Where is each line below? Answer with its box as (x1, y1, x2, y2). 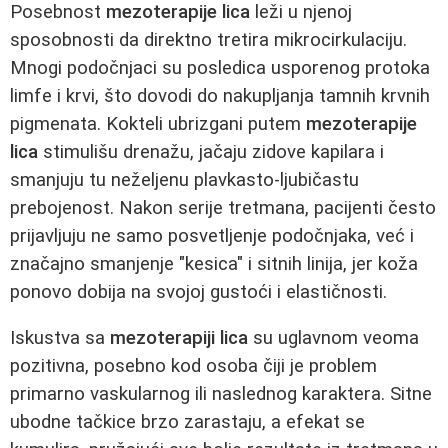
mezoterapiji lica (110, 327, 248, 350)
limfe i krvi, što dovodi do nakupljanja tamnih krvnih (10, 84, 430, 107)
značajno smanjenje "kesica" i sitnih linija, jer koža (10, 252, 418, 275)
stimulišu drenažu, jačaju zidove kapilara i (38, 140, 384, 163)
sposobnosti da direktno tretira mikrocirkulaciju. (10, 28, 407, 51)
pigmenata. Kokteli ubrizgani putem (10, 112, 306, 135)
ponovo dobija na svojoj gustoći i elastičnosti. (10, 280, 387, 303)
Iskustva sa (10, 327, 110, 350)
